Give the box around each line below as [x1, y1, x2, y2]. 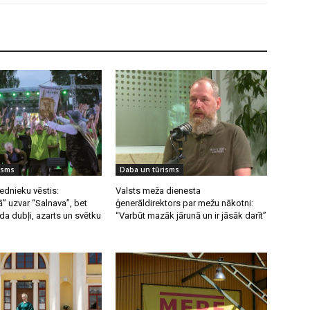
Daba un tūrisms [120, 164, 180, 174]
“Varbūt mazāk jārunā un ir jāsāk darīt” [116, 210, 267, 221]
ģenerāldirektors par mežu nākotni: [116, 197, 254, 208]
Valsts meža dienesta [116, 185, 201, 196]
